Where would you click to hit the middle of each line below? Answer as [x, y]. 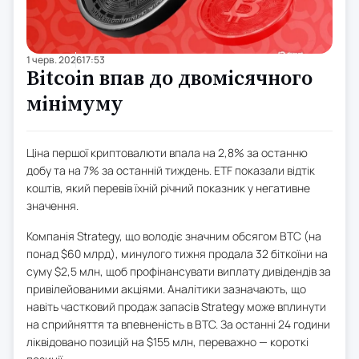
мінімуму [75, 104]
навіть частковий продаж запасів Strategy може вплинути [176, 306]
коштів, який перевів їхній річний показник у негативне [168, 188]
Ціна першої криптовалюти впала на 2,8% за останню [167, 152]
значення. [52, 205]
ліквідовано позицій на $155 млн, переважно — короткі [167, 341]
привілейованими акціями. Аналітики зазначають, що [166, 288]
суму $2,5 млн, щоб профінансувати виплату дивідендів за [179, 271]
